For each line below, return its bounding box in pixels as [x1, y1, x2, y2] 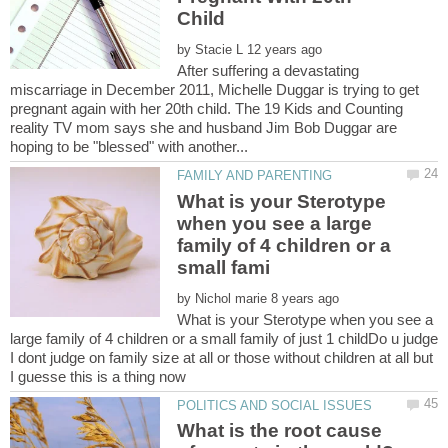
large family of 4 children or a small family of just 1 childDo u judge [10, 329, 438, 347]
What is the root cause [177, 420, 383, 442]
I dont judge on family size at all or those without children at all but [10, 348, 433, 366]
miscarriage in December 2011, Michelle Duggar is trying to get [10, 81, 419, 99]
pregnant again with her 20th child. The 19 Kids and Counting [10, 100, 403, 118]
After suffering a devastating [177, 62, 360, 80]
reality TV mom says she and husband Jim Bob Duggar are [10, 119, 397, 137]
